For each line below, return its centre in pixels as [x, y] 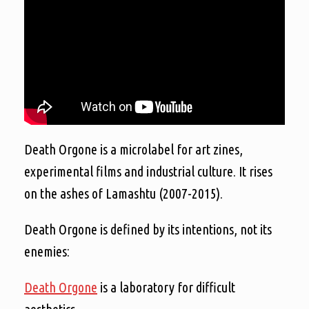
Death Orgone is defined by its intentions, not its [148, 229]
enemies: [47, 251]
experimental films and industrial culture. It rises [148, 171]
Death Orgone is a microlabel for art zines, [133, 149]
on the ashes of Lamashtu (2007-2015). [123, 193]
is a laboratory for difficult [166, 287]
